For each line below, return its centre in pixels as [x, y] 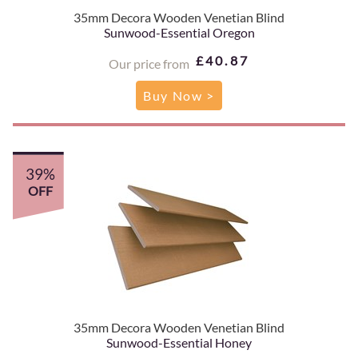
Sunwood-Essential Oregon [179, 32]
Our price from [149, 63]
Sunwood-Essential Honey [179, 342]
